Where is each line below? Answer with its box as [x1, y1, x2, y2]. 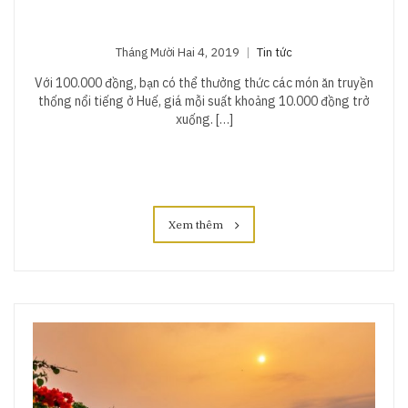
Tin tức [257, 45, 292, 61]
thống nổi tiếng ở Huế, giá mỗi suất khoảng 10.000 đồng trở [38, 93, 370, 110]
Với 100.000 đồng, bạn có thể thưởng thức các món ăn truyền [35, 75, 373, 92]
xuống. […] [175, 111, 233, 128]
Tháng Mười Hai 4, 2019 [116, 45, 240, 61]
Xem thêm [168, 218, 226, 232]
